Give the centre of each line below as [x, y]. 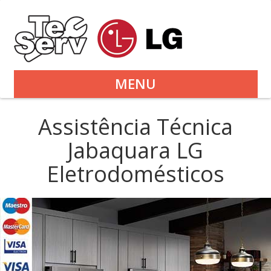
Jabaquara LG [135, 150]
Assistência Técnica [135, 126]
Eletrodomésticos [135, 174]
